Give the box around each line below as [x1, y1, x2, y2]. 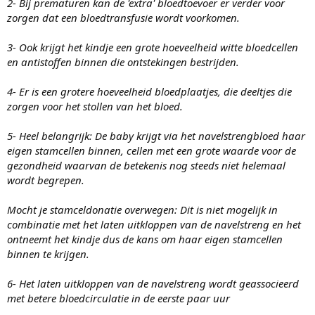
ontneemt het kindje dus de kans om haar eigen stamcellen [7, 231, 283, 246]
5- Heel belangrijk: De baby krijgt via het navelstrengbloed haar [7, 128, 305, 143]
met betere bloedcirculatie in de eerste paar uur [7, 290, 230, 305]
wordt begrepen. [7, 172, 84, 187]
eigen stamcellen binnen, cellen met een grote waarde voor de [7, 143, 296, 157]
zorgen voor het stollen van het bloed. [7, 98, 183, 113]
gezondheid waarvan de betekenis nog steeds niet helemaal [7, 157, 285, 172]
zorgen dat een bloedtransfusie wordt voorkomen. [7, 10, 240, 25]
